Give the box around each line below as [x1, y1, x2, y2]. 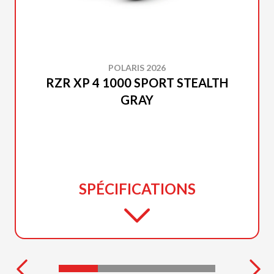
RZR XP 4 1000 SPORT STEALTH [46, 75, 228, 90]
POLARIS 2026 [108, 62, 166, 73]
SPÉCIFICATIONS [78, 180, 196, 198]
